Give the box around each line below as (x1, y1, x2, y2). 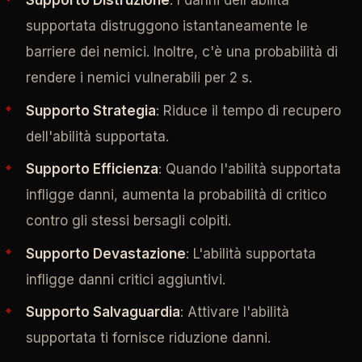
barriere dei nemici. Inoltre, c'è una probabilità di (25, 44, 338, 61)
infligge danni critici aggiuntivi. (25, 271, 225, 288)
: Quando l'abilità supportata (158, 161, 341, 178)
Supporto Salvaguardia (25, 304, 180, 321)
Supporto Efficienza (25, 161, 158, 178)
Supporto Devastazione (25, 245, 186, 262)
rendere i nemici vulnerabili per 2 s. (25, 69, 252, 86)
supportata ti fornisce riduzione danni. (25, 330, 271, 347)
